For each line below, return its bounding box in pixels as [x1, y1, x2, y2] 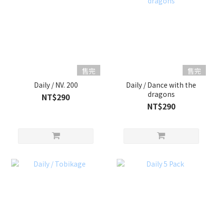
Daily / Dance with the [126, 79, 197, 90]
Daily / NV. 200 [33, 79, 78, 90]
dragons [147, 89, 175, 99]
